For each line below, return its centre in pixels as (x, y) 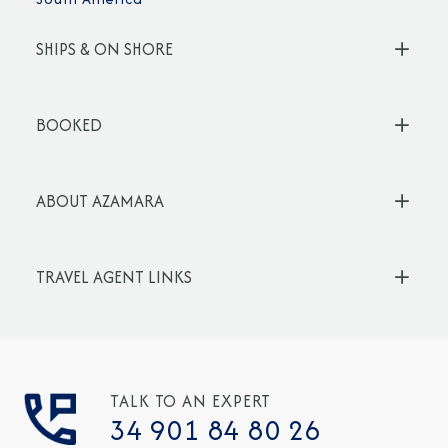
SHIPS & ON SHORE (104, 49)
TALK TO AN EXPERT (191, 401)
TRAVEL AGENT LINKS (114, 277)
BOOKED (69, 125)
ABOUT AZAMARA (100, 201)
